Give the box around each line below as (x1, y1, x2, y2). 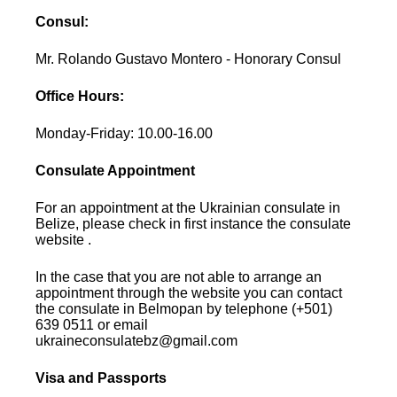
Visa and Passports (35, 370, 167, 385)
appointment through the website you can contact (35, 284, 343, 300)
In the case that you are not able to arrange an (35, 269, 323, 284)
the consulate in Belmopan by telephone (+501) (35, 300, 333, 316)
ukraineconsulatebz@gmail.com (35, 332, 238, 348)
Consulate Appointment (35, 162, 196, 178)
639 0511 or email (35, 316, 149, 332)
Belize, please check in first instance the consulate (35, 215, 352, 231)
